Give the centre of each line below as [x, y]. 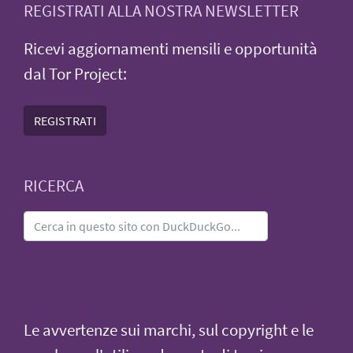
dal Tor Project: [75, 74]
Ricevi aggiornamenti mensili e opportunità [171, 48]
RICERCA [54, 186]
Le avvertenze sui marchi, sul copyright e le [169, 330]
